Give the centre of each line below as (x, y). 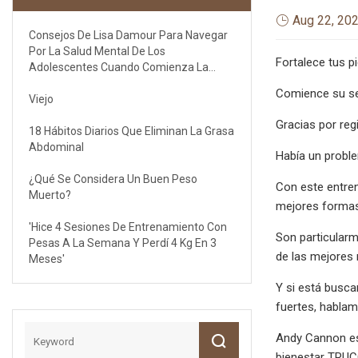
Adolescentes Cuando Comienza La (119, 67)
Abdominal (56, 147)
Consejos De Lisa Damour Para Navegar (128, 35)
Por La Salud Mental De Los (97, 51)
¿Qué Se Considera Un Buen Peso (113, 179)
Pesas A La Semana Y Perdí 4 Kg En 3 (123, 243)
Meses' (47, 259)
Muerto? (50, 195)
